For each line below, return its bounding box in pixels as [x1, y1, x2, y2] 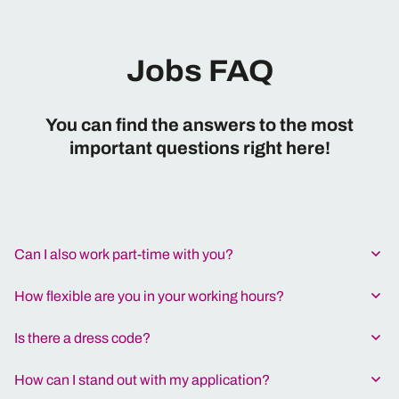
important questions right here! [69, 138, 330, 159]
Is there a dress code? [14, 330, 151, 346]
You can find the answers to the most [45, 115, 354, 135]
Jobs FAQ [126, 54, 273, 88]
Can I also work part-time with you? [14, 246, 233, 262]
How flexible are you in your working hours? [14, 288, 284, 304]
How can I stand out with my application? [14, 371, 270, 387]
